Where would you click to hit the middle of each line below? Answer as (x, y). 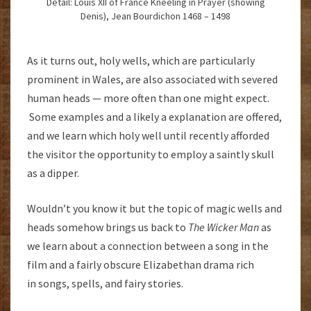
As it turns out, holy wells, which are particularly (141, 61)
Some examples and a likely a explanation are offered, (154, 117)
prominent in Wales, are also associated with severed (152, 79)
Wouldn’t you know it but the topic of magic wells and (154, 209)
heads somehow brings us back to (108, 227)
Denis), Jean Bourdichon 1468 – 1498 (155, 16)
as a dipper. (53, 173)
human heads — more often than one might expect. (148, 98)
